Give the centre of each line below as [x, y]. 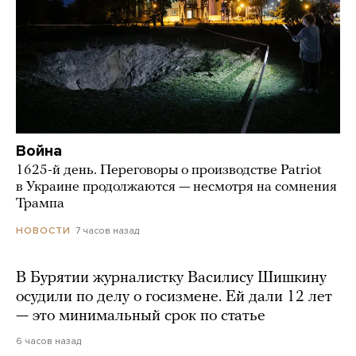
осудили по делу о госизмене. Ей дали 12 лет [174, 297]
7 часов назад [107, 230]
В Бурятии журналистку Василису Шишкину [171, 278]
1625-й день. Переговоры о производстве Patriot [169, 170]
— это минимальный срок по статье [141, 316]
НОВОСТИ [43, 230]
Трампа [40, 203]
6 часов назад [48, 341]
